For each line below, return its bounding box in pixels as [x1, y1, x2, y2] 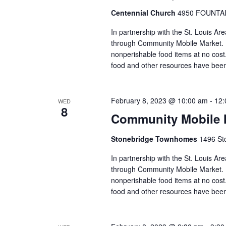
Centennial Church [110, 8, 178, 18]
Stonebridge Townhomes [110, 134, 199, 144]
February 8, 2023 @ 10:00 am [110, 95, 208, 106]
